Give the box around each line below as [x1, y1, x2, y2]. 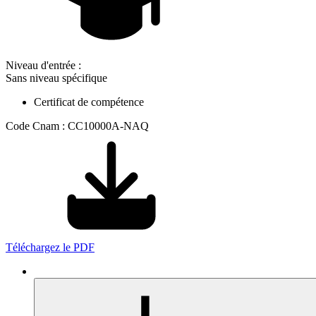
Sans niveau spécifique [6, 72, 107, 85]
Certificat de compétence [34, 96, 144, 109]
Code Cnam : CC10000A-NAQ [6, 120, 149, 133]
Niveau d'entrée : [6, 59, 81, 72]
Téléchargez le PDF [6, 241, 95, 254]
